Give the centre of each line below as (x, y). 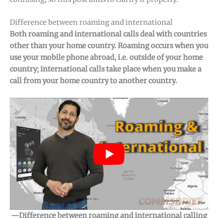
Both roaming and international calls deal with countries (108, 34)
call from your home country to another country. (93, 81)
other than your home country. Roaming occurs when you (109, 46)
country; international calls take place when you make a (106, 69)
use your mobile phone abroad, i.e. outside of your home (106, 58)
